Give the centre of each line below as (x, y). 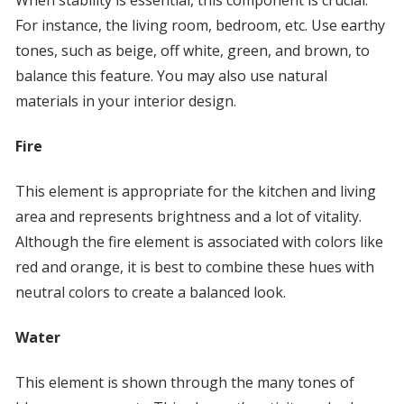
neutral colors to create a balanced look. (150, 293)
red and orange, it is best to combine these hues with (194, 267)
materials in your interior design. (125, 101)
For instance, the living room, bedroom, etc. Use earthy (200, 26)
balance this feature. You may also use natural (171, 76)
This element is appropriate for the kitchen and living (195, 192)
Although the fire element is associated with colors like (199, 242)
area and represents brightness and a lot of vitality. (188, 217)
